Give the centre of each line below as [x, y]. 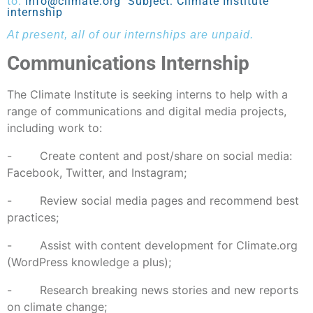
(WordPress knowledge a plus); [89, 262]
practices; [33, 218]
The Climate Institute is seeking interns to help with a [147, 95]
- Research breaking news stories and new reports [153, 290]
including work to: [54, 128]
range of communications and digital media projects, [147, 111]
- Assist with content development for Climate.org [152, 246]
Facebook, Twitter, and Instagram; [97, 173]
